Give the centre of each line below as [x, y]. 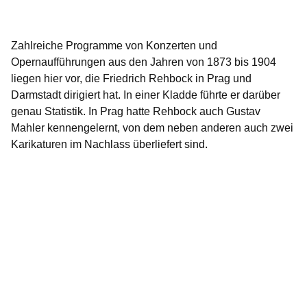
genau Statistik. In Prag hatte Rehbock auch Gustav [136, 112]
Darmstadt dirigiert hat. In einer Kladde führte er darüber [146, 95]
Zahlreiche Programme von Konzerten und [114, 46]
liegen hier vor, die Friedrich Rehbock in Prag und [131, 79]
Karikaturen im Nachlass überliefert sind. [109, 145]
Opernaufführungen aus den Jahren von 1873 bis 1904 [144, 62]
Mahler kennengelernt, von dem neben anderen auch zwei [152, 128]
